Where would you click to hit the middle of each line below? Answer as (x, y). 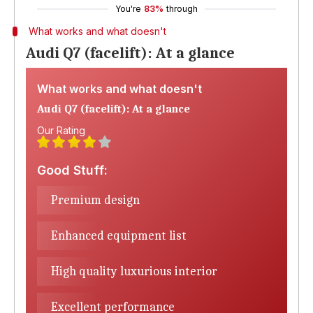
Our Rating (61, 130)
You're (128, 9)
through (182, 9)
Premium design (95, 200)
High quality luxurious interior (134, 271)
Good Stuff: (72, 170)
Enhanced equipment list (119, 236)
